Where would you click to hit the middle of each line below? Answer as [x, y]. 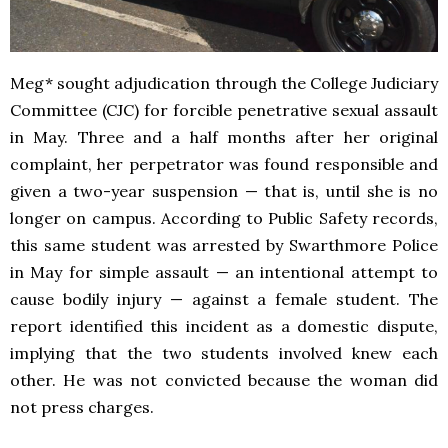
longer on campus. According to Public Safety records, [224, 218]
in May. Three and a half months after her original [224, 137]
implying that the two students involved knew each [224, 353]
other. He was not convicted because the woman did [224, 380]
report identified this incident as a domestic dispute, [224, 326]
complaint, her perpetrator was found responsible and [224, 164]
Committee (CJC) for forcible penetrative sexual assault [224, 110]
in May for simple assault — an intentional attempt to [224, 272]
